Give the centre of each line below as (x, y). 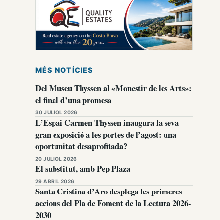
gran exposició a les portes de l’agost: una (106, 134)
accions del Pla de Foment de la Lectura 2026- (113, 203)
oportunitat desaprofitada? (81, 146)
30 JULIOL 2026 (56, 112)
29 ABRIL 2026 (55, 181)
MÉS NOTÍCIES (65, 70)
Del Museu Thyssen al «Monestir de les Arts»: (113, 88)
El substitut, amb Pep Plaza (83, 169)
